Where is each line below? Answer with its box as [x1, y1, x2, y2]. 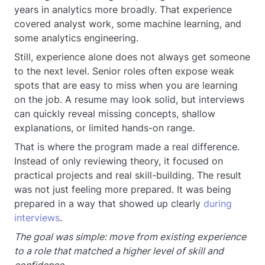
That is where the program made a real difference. [14, 141, 240, 153]
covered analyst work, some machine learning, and [14, 18, 241, 30]
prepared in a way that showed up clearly [14, 198, 203, 209]
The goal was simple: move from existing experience [14, 231, 246, 243]
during [203, 198, 232, 209]
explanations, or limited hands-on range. [14, 122, 195, 134]
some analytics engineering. [14, 32, 138, 44]
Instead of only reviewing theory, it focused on [14, 155, 223, 167]
